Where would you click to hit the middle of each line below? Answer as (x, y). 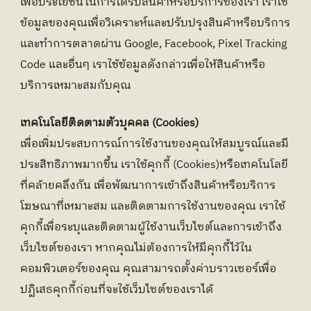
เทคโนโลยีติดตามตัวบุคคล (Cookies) (109, 123)
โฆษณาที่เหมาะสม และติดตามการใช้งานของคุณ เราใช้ (153, 207)
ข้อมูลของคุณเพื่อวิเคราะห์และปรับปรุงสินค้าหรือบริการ (155, 23)
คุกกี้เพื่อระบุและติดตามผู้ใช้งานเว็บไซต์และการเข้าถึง (151, 227)
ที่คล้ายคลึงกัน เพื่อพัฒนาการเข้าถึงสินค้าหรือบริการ (148, 186)
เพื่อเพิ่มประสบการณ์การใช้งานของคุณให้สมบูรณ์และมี (154, 144)
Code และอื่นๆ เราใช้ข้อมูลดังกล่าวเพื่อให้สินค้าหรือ (143, 65)
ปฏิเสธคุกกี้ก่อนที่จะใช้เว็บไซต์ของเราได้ (117, 290)
